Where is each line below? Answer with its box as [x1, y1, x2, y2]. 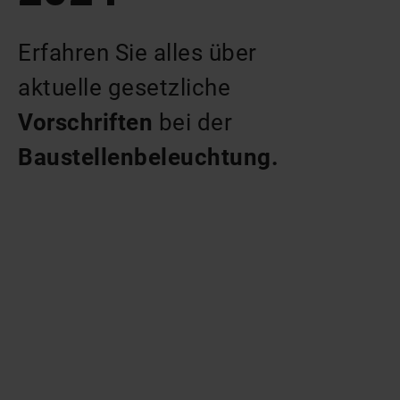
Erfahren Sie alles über [18, 39, 257, 66]
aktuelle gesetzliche [18, 74, 231, 101]
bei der [153, 109, 233, 136]
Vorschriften [18, 109, 154, 136]
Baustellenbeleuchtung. [18, 144, 285, 171]
